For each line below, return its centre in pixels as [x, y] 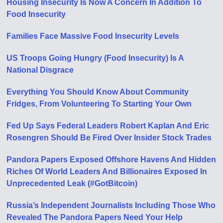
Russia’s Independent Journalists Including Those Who [111, 205]
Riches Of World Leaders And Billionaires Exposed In [107, 171]
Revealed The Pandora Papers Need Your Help [95, 217]
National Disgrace [40, 70]
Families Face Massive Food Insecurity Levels [93, 36]
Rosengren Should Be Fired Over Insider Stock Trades [109, 137]
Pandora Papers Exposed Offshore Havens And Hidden [111, 159]
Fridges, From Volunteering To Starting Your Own [99, 104]
